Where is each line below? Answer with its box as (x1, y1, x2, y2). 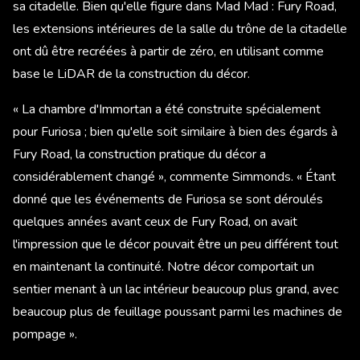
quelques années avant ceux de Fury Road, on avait (13, 212, 297, 231)
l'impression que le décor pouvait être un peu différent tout (13, 235, 338, 253)
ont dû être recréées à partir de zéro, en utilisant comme (13, 42, 324, 60)
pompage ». (13, 325, 77, 343)
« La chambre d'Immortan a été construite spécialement (13, 100, 321, 118)
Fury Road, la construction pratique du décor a (13, 145, 266, 163)
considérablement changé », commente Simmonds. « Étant (13, 167, 336, 186)
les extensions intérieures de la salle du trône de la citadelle (13, 19, 347, 38)
